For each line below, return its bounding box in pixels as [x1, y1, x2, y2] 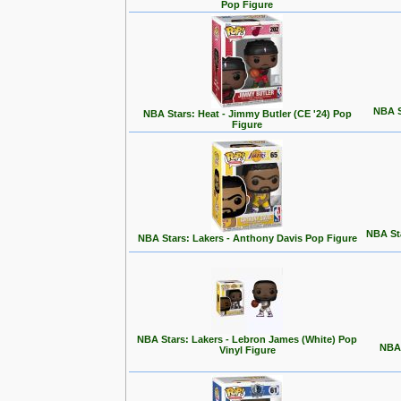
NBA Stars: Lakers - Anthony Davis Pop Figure [137, 233, 357, 243]
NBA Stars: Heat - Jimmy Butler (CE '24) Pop [142, 108, 352, 119]
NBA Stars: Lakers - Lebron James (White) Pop [137, 334, 357, 345]
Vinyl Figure [218, 345, 276, 355]
